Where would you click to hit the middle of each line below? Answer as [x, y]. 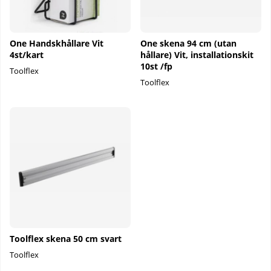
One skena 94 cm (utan [188, 43]
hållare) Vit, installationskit [197, 54]
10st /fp [156, 66]
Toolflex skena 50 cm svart [66, 238]
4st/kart [27, 54]
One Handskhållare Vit [57, 43]
